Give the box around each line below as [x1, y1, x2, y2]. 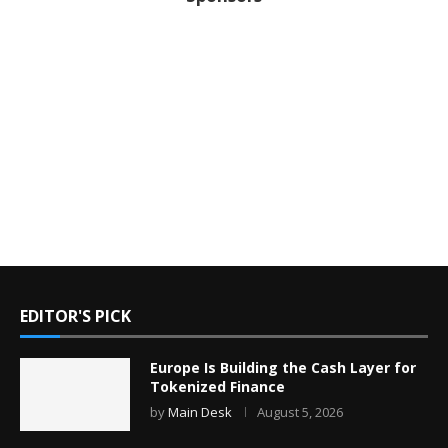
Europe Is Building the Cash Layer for [150, 357, 416, 377]
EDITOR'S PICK [20, 304, 131, 327]
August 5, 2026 [257, 402, 343, 421]
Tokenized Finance [150, 376, 285, 396]
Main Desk [168, 402, 232, 421]
